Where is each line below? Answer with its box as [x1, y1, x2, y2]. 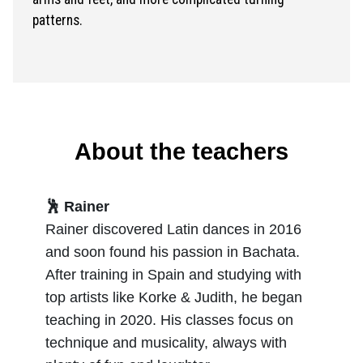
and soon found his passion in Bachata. [45, 244, 300, 260]
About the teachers [75, 139, 288, 164]
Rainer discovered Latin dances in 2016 [45, 221, 301, 237]
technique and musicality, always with [45, 335, 287, 351]
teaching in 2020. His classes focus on [45, 312, 293, 328]
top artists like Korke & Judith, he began [45, 289, 302, 305]
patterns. [32, 12, 83, 28]
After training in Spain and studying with [45, 267, 301, 283]
